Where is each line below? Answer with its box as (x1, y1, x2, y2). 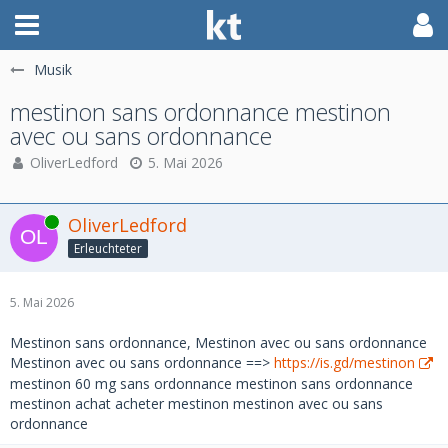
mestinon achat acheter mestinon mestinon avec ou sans (10, 394, 383, 413)
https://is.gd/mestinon (274, 353, 415, 372)
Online (10, 213, 47, 230)
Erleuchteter (74, 239, 142, 257)
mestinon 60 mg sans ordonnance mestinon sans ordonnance (10, 374, 413, 393)
